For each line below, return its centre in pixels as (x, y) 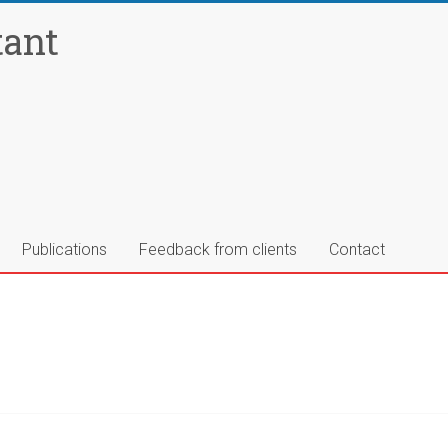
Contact (357, 249)
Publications (64, 249)
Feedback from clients (218, 249)
